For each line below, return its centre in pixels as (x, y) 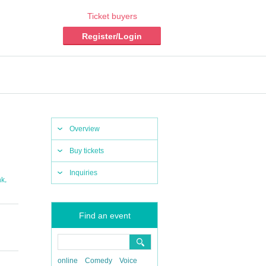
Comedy (99, 261)
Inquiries (83, 173)
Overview (85, 129)
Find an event (104, 216)
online (68, 261)
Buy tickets (87, 151)
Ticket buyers (112, 16)
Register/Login (112, 36)
